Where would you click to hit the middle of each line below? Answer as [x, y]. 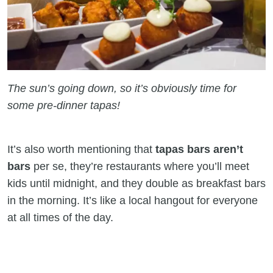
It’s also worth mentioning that [81, 150]
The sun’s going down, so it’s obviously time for [122, 89]
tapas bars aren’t [199, 150]
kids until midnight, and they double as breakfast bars [136, 184]
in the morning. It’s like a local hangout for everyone [133, 201]
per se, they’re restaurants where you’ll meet [140, 167]
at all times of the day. [63, 218]
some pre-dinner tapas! [64, 106]
